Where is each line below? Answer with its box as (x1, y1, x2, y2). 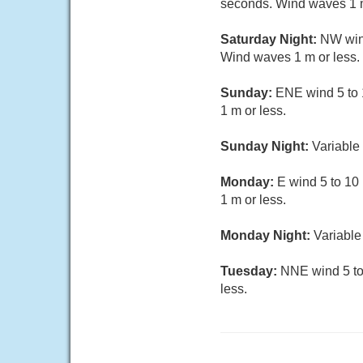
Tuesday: (220, 264, 280, 278)
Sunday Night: (220, 139, 312, 153)
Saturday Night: (220, 32, 320, 46)
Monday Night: (220, 228, 314, 242)
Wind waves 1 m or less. (220, 50, 360, 64)
